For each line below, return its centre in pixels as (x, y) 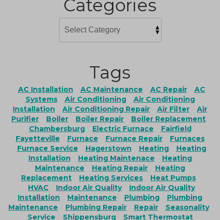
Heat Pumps (173, 178)
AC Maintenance (111, 89)
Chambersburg (57, 128)
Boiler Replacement (168, 119)
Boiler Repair (100, 119)
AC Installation (45, 89)
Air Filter (173, 109)
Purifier (25, 119)
